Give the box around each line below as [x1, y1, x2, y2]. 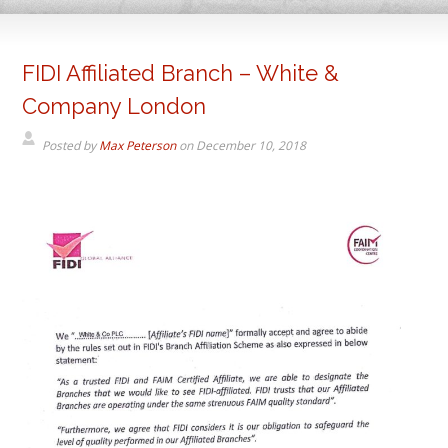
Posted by [42, 136, 100, 154]
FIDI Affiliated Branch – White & [22, 59, 340, 86]
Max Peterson [99, 136, 177, 154]
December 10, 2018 [196, 136, 307, 154]
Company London [22, 92, 207, 119]
